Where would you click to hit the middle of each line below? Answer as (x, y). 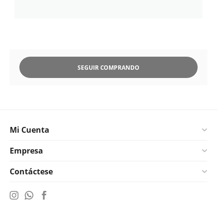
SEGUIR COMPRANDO (108, 67)
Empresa (26, 151)
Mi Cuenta (30, 130)
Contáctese (31, 171)
